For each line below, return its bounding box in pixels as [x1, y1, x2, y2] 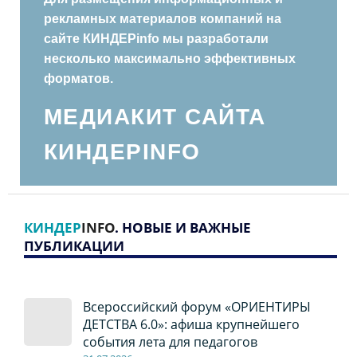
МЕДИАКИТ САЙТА [44, 104, 266, 130]
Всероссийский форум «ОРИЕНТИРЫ [82, 298, 311, 316]
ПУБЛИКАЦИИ [23, 237, 124, 256]
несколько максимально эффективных [44, 52, 296, 66]
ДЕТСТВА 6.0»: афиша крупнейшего [82, 316, 300, 334]
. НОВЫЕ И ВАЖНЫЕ [114, 218, 251, 237]
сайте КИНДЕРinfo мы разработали [44, 32, 269, 46]
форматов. [44, 72, 113, 86]
